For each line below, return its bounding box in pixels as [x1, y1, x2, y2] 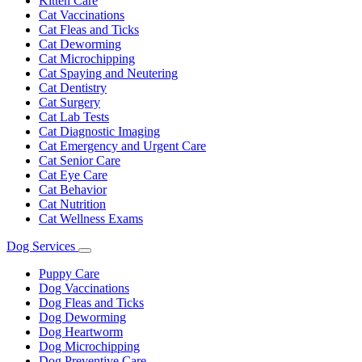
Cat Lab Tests [39, 109, 109, 124]
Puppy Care [39, 266, 99, 280]
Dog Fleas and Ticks [39, 295, 144, 309]
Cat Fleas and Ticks [39, 22, 139, 36]
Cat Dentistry [39, 80, 107, 95]
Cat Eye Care [39, 167, 107, 182]
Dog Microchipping [39, 339, 140, 353]
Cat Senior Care [39, 153, 120, 167]
